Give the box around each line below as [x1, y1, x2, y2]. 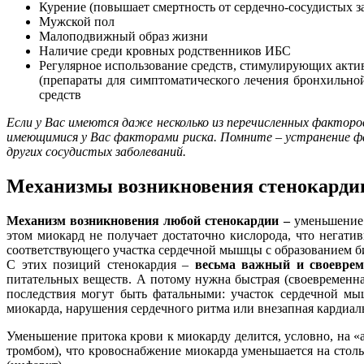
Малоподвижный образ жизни [39, 28, 208, 43]
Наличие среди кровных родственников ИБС [39, 43, 291, 58]
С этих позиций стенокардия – [6, 257, 195, 271]
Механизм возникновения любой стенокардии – [6, 213, 290, 227]
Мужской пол [39, 14, 115, 28]
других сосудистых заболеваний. [6, 144, 186, 158]
